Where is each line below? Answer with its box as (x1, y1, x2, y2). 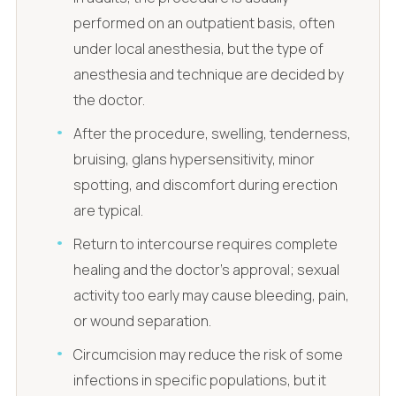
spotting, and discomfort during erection (73, 174, 339, 194)
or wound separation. (73, 310, 212, 331)
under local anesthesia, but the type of (73, 39, 324, 59)
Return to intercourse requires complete (73, 233, 339, 254)
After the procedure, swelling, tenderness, (73, 123, 352, 143)
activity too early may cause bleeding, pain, (73, 285, 350, 305)
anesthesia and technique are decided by (73, 65, 345, 85)
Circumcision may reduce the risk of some (73, 344, 344, 364)
